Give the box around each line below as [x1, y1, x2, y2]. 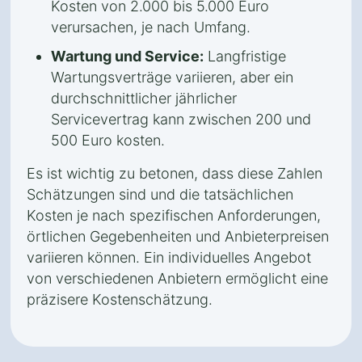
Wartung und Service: [51, 48, 204, 65]
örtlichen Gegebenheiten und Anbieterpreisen [27, 228, 329, 245]
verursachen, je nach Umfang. [51, 19, 250, 36]
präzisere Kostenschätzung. [27, 291, 213, 308]
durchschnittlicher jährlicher [51, 90, 237, 107]
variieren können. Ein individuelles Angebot [27, 249, 311, 266]
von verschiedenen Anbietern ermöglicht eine [27, 270, 328, 287]
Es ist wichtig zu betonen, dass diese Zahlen [27, 165, 322, 182]
